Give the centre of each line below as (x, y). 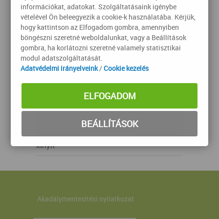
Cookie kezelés (126, 68)
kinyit (45, 145)
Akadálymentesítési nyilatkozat (86, 199)
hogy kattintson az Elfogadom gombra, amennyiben (100, 27)
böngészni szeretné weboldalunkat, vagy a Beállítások (104, 37)
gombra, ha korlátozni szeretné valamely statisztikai (101, 47)
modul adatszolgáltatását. (62, 58)
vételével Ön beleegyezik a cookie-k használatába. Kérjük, (108, 17)
